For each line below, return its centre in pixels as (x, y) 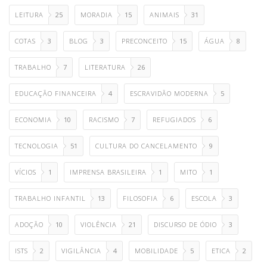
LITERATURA (105, 67)
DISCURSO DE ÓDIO (185, 224)
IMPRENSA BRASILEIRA (108, 172)
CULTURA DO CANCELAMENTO (146, 146)
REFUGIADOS (174, 119)
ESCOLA (204, 198)
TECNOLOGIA (37, 146)
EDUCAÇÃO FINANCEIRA (56, 93)
